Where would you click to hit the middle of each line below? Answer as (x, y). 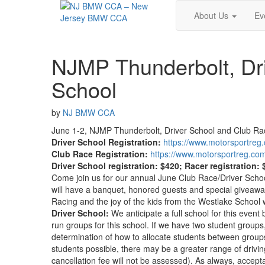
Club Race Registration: (100, 154)
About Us (212, 15)
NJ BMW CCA (89, 112)
